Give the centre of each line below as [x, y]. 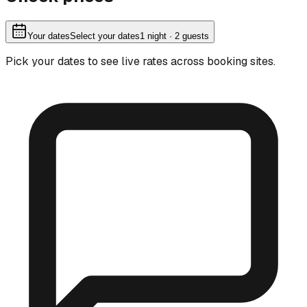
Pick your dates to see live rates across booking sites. [140, 61]
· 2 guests [188, 36]
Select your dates [105, 36]
